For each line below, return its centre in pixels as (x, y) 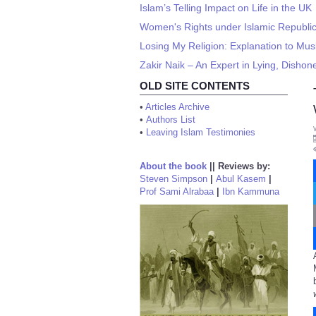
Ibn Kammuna (251, 192)
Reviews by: (244, 166)
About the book (173, 166)
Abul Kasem (241, 179)
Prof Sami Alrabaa (177, 192)
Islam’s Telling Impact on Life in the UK (226, 8)
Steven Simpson (174, 179)
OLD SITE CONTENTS (195, 86)
